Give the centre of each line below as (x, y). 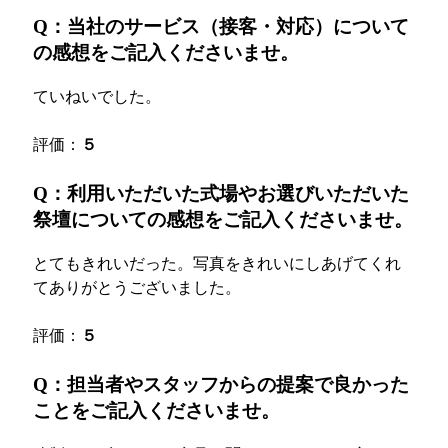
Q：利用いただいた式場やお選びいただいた (220, 194)
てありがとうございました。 (136, 287)
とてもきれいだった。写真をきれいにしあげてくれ (216, 263)
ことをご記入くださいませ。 (156, 410)
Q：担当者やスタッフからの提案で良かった (220, 384)
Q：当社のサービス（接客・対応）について (220, 27)
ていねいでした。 (96, 97)
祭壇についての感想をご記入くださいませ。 (222, 220)
